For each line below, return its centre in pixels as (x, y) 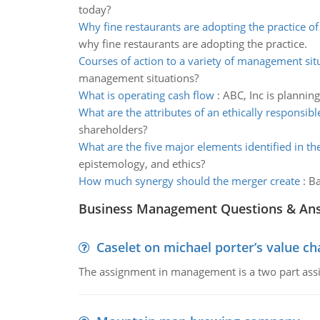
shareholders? (112, 129)
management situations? (138, 78)
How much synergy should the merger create (189, 181)
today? (94, 9)
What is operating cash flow (146, 95)
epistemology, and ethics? (141, 164)
